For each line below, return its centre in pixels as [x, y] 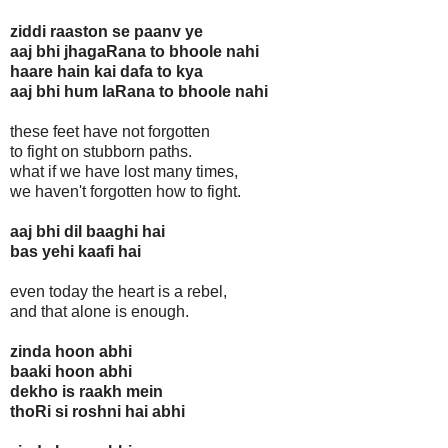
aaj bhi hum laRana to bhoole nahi [139, 92]
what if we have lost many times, [124, 172]
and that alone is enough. [99, 312]
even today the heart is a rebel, [118, 292]
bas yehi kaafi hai [75, 252]
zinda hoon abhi [71, 352]
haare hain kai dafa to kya [106, 72]
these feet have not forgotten [110, 132]
